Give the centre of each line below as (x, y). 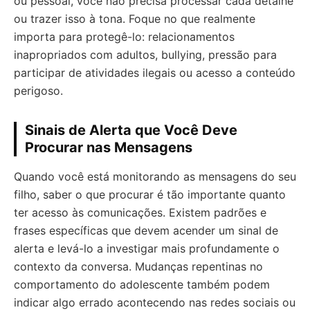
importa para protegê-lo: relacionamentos (124, 37)
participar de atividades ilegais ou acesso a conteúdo (155, 73)
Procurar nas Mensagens (109, 148)
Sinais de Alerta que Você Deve (131, 130)
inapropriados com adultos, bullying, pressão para (145, 55)
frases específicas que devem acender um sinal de (146, 231)
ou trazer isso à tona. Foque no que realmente (135, 19)
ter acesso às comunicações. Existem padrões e (140, 213)
